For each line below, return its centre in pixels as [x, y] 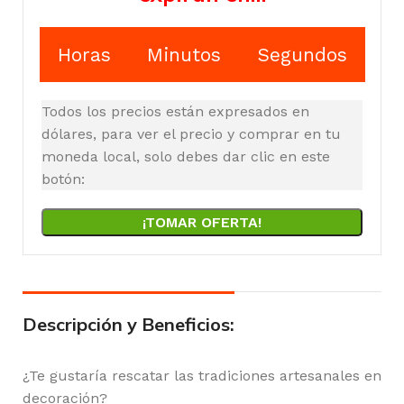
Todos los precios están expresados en [175, 112]
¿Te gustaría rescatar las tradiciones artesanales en [202, 376]
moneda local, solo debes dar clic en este [186, 157]
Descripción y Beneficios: [129, 325]
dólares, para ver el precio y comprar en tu [191, 134]
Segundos [302, 55]
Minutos [184, 55]
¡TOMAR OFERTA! [202, 223]
